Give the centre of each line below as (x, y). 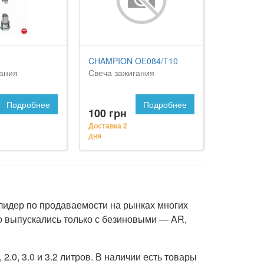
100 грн (108, 113)
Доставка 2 (108, 125)
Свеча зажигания (121, 72)
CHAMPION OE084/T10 (133, 60)
